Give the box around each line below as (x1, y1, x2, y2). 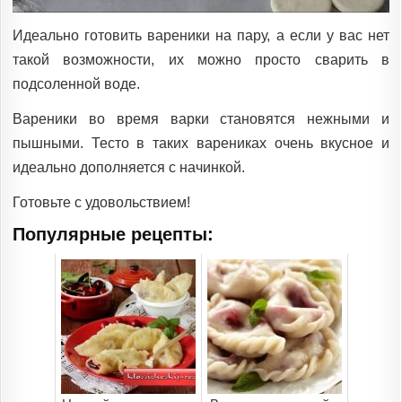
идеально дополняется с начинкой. (13, 159, 245, 175)
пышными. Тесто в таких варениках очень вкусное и (13, 135, 389, 151)
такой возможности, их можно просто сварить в (13, 51, 389, 67)
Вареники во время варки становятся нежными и (13, 110, 389, 127)
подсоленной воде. (13, 75, 140, 92)
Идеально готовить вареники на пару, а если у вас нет (13, 27, 389, 43)
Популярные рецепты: (13, 223, 214, 244)
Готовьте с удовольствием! (13, 194, 190, 210)
